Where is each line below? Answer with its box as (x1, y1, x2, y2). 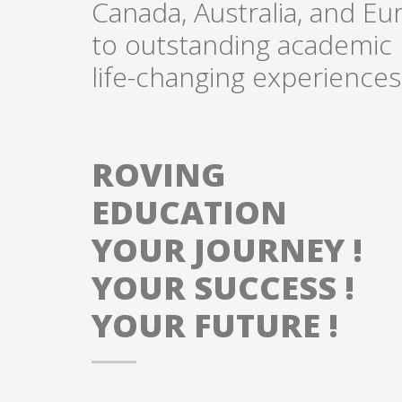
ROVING (92, 152, 225, 197)
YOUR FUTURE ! (92, 302, 338, 347)
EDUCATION (92, 189, 287, 234)
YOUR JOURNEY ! (92, 227, 363, 272)
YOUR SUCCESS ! (92, 265, 354, 310)
